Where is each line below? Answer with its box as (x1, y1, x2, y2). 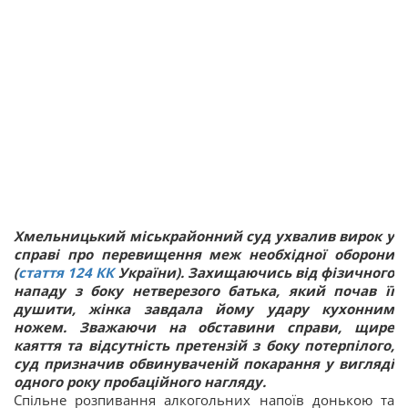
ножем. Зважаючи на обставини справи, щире (14, 317, 394, 336)
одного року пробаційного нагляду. (14, 372, 266, 391)
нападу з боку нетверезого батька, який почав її (14, 280, 394, 300)
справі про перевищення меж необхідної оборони (14, 244, 394, 263)
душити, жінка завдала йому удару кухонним (14, 299, 394, 318)
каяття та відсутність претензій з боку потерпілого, (14, 335, 394, 354)
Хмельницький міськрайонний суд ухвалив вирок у (14, 226, 394, 245)
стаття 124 (18, 262, 93, 281)
